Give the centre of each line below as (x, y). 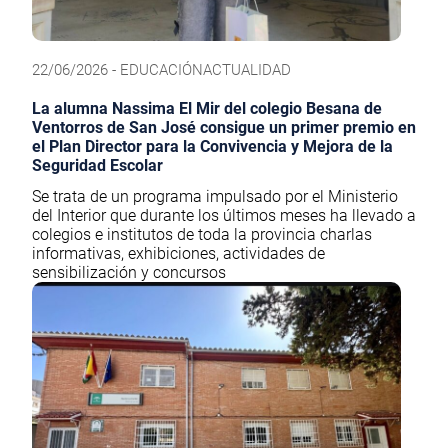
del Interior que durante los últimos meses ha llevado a (224, 216)
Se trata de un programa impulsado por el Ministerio (215, 197)
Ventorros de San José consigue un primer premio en (224, 128)
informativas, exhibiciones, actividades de (178, 254)
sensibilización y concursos (129, 273)
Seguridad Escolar (97, 166)
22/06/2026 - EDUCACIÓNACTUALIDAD (161, 70)
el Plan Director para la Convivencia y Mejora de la (212, 147)
